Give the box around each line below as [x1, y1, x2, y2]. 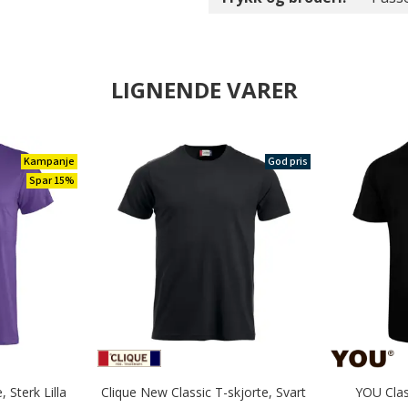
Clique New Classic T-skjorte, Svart [101, 383, 307, 401]
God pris [268, 154, 309, 169]
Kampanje [23, 154, 75, 169]
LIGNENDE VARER [110, 75, 298, 105]
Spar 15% [28, 173, 75, 189]
